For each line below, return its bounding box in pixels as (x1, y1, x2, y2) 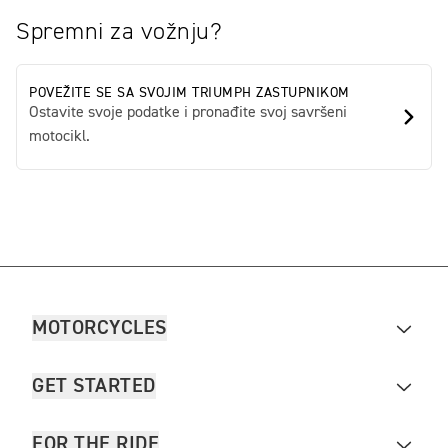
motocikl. (29, 128, 90, 145)
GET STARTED (32, 375, 156, 396)
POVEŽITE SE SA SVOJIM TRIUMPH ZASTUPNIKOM (29, 85, 350, 100)
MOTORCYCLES (32, 317, 167, 338)
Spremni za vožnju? (16, 19, 222, 44)
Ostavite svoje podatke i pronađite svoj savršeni (29, 104, 347, 121)
